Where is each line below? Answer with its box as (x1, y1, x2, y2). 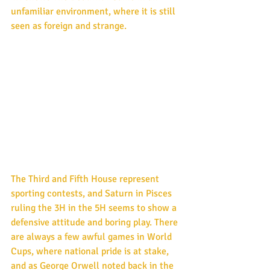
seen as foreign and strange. (11, 19, 127, 32)
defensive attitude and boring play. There (11, 216, 180, 228)
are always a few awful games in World (11, 230, 174, 243)
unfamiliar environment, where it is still (11, 5, 178, 17)
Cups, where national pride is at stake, (11, 245, 171, 257)
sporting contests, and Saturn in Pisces (11, 187, 174, 199)
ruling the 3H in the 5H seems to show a (11, 201, 179, 214)
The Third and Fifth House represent (11, 172, 162, 185)
